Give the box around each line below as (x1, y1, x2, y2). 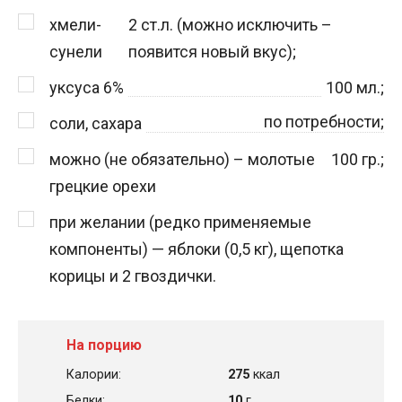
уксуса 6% (49, 77, 124, 97)
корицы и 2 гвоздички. (49, 266, 216, 285)
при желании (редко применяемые (49, 212, 311, 232)
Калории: (66, 366, 121, 382)
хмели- (49, 14, 101, 34)
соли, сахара (49, 113, 142, 133)
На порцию (66, 336, 142, 354)
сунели (49, 41, 102, 61)
